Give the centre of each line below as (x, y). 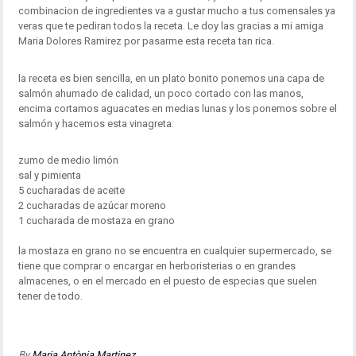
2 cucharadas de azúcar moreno (92, 206)
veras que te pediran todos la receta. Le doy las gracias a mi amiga (170, 26)
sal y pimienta (49, 176)
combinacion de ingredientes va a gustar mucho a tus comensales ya (176, 11)
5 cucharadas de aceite (71, 191)
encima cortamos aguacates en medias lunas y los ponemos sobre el (177, 108)
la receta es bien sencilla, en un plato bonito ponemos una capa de (171, 78)
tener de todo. (50, 296)
